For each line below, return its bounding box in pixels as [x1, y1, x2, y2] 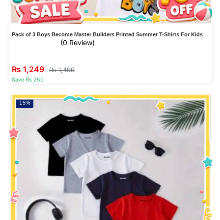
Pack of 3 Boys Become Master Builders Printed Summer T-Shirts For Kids [11, 31, 203, 37]
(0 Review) [60, 38, 95, 47]
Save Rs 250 [11, 76, 44, 83]
